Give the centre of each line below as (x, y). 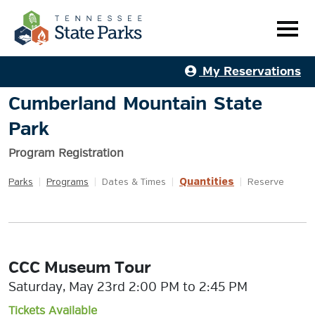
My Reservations (250, 71)
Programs (67, 182)
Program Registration (66, 153)
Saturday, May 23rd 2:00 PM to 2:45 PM (128, 287)
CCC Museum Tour (80, 268)
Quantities (207, 182)
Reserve (266, 182)
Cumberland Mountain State (135, 104)
